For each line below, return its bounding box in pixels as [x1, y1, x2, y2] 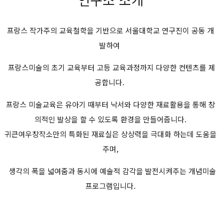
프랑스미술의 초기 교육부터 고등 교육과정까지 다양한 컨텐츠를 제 [6, 62, 215, 73]
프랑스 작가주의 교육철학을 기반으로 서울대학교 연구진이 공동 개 [7, 25, 214, 36]
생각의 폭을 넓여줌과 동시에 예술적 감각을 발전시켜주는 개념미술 [5, 166, 216, 176]
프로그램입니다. [85, 181, 136, 191]
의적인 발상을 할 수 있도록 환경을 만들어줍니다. [35, 114, 186, 124]
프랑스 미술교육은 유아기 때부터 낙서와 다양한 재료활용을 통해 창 [6, 99, 215, 110]
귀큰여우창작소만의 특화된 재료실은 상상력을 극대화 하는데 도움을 [4, 129, 217, 139]
